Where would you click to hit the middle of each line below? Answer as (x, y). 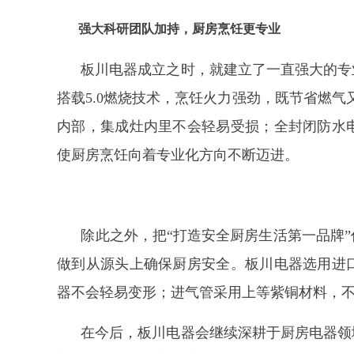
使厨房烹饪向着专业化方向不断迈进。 (178, 155)
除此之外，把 (124, 235)
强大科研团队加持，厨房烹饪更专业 (179, 29)
